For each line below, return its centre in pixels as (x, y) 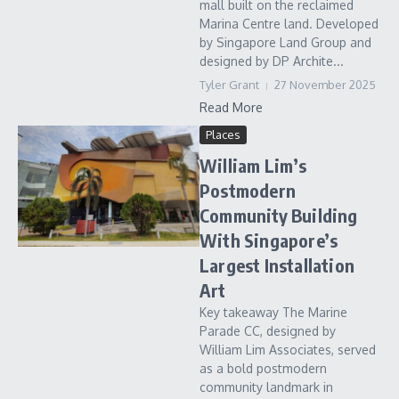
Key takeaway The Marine (273, 312)
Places (223, 134)
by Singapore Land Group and (285, 42)
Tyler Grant (229, 85)
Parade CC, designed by (268, 331)
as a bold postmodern (263, 368)
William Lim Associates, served (288, 350)
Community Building (279, 215)
